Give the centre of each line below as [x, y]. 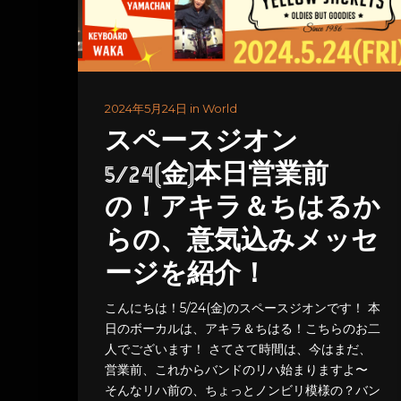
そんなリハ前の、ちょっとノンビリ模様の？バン [243, 391]
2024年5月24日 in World [171, 109]
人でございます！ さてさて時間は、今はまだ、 [238, 350]
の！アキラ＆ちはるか [243, 209]
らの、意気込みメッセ [242, 243]
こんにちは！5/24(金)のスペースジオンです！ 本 [243, 308]
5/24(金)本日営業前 [217, 176]
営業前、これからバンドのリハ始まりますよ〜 [236, 370]
